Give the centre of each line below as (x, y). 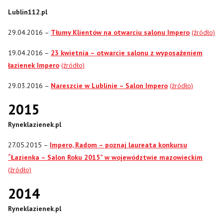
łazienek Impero (34, 65)
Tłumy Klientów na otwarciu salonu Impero (120, 32)
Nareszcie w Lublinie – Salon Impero (109, 85)
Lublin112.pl (28, 12)
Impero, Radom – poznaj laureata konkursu (118, 145)
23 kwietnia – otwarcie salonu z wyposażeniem (127, 53)
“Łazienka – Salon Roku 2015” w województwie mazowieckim (105, 157)
